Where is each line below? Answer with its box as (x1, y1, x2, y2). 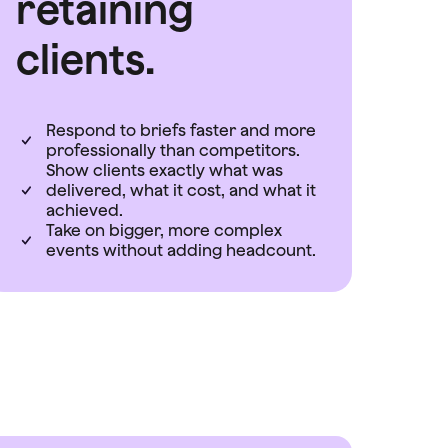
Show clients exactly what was (46, 161, 283, 179)
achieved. (46, 201, 123, 219)
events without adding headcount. (46, 241, 316, 259)
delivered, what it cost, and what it (46, 181, 316, 199)
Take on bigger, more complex (46, 221, 282, 239)
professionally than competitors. (46, 141, 300, 159)
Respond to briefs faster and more (46, 121, 316, 139)
